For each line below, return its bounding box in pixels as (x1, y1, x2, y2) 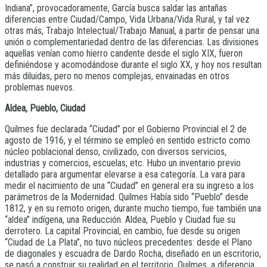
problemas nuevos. (5, 82, 74, 94)
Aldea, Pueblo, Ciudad (5, 103, 85, 114)
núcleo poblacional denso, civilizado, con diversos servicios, (5, 146, 226, 158)
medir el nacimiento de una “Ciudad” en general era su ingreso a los (5, 180, 254, 192)
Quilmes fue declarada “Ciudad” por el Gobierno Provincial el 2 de (5, 123, 247, 135)
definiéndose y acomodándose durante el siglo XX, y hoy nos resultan (5, 59, 262, 71)
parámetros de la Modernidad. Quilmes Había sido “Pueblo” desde (5, 191, 249, 203)
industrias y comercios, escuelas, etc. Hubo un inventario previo (5, 157, 241, 169)
